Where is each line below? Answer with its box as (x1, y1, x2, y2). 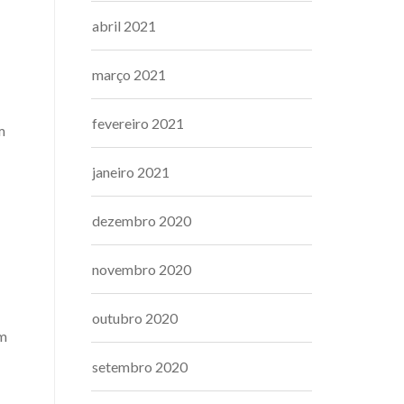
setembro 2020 (92, 358, 188, 375)
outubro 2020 (92, 309, 178, 326)
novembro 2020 (92, 261, 191, 278)
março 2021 (92, 66, 166, 83)
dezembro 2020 (92, 212, 191, 229)
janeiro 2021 (92, 163, 170, 180)
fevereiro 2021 (92, 115, 184, 132)
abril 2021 (92, 17, 156, 34)
